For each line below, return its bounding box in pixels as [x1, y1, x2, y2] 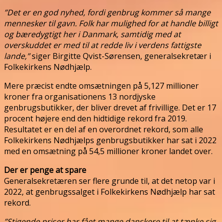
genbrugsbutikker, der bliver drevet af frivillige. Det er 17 [4, 102, 216, 113]
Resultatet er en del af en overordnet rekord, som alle [4, 123, 203, 135]
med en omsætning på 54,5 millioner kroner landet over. [4, 145, 213, 157]
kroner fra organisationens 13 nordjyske [4, 91, 156, 102]
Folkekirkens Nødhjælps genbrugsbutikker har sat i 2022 [4, 134, 217, 146]
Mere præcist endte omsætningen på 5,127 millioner [4, 80, 199, 91]
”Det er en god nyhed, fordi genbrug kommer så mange [4, 6, 211, 18]
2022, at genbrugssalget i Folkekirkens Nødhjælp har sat [4, 186, 215, 197]
